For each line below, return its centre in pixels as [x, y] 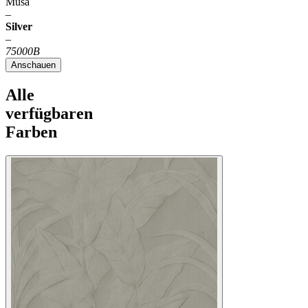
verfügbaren [49, 114]
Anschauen [33, 65]
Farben [31, 132]
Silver [19, 27]
